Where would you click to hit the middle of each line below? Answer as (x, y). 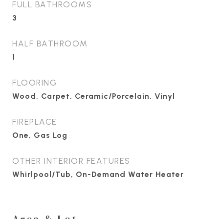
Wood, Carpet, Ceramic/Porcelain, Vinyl (94, 96)
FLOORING (35, 82)
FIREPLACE (35, 121)
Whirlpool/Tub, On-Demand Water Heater (98, 174)
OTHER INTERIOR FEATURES (71, 161)
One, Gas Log (40, 135)
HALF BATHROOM (50, 43)
